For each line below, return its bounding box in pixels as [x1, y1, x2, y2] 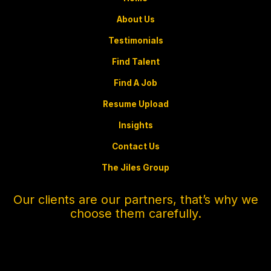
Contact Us [111, 142, 160, 152]
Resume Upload [102, 99, 169, 109]
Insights [118, 120, 153, 131]
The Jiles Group [102, 163, 169, 173]
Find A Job [114, 78, 157, 88]
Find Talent [111, 57, 160, 67]
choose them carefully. [70, 206, 201, 221]
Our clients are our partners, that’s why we [13, 192, 258, 207]
